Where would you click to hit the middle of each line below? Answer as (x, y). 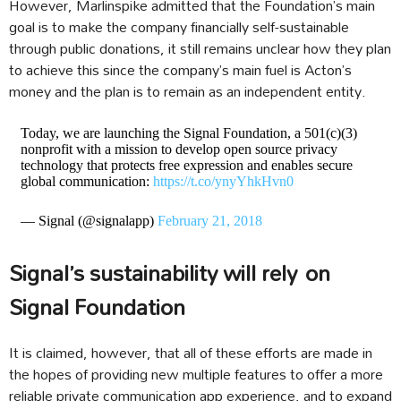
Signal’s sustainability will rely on (170, 273)
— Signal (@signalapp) (89, 221)
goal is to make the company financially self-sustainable (179, 27)
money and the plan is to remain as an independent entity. (188, 91)
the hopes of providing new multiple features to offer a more (196, 374)
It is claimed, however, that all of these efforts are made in (191, 353)
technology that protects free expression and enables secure (186, 166)
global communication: (86, 182)
